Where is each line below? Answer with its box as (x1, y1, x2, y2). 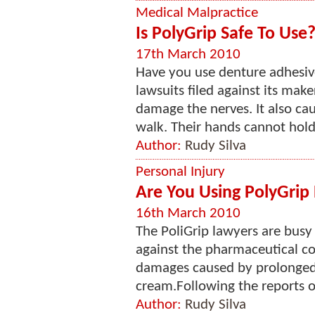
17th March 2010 (136, 47, 240, 62)
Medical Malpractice (136, 6, 258, 20)
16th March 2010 (136, 206, 240, 221)
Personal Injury (136, 165, 225, 179)
